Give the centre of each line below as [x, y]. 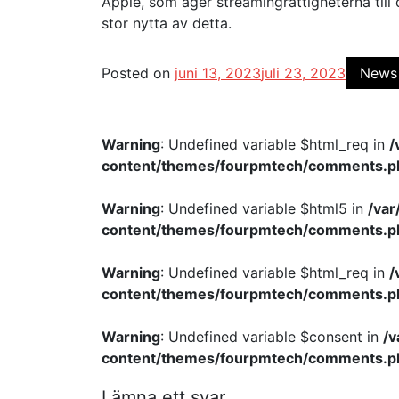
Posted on [138, 73]
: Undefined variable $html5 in [264, 208]
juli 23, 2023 [303, 73]
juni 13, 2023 [218, 73]
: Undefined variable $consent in [272, 337]
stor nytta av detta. [167, 23]
